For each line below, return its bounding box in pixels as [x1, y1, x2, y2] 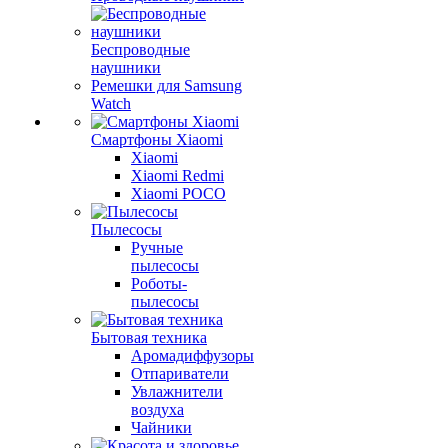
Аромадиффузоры [131, 347, 254, 364]
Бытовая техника [91, 329, 207, 346]
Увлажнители [131, 383, 223, 400]
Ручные [131, 239, 183, 256]
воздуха [131, 401, 184, 418]
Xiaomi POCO [131, 185, 226, 202]
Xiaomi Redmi [131, 167, 224, 184]
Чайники [131, 419, 192, 436]
